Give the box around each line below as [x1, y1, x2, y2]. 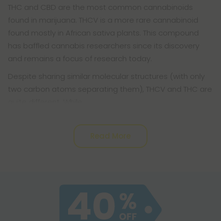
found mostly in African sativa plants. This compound [8, 28, 199, 38]
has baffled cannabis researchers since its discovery [8, 40, 199, 51]
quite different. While [8, 97, 82, 108]
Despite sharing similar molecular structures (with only [8, 71, 205, 82]
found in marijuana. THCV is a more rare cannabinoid [8, 15, 198, 26]
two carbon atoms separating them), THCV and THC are [8, 84, 212, 95]
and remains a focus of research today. [8, 53, 152, 64]
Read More [90, 131, 131, 142]
